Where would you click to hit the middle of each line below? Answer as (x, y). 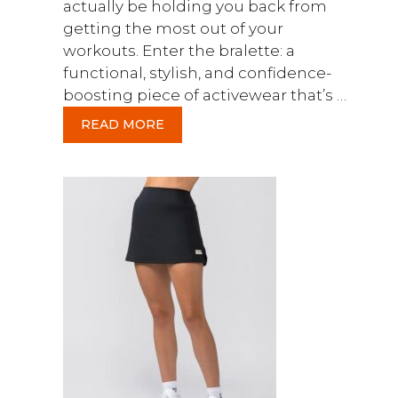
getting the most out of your (173, 28)
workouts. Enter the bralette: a (179, 50)
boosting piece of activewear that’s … (205, 95)
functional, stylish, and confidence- (197, 72)
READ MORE (123, 124)
